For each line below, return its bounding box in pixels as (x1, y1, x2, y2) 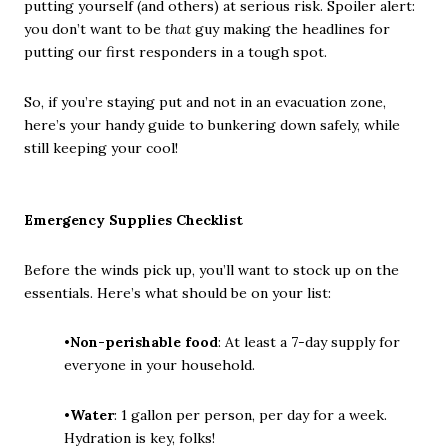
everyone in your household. (64, 356, 255, 375)
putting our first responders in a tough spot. (24, 42, 327, 61)
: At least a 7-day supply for (218, 333, 400, 352)
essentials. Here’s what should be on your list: (24, 283, 331, 302)
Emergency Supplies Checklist (24, 211, 243, 230)
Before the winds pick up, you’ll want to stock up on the (24, 260, 399, 279)
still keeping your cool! (24, 138, 178, 157)
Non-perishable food (70, 333, 218, 352)
